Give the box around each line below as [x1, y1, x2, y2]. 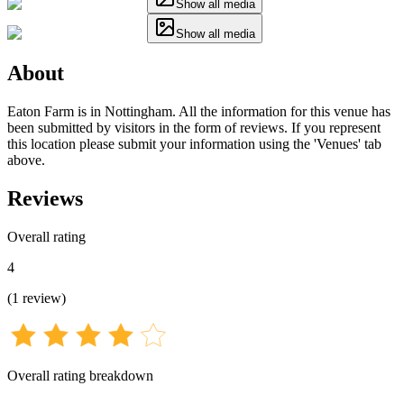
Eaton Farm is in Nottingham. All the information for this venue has [7, 103, 390, 119]
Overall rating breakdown [7, 367, 153, 383]
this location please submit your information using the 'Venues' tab [7, 135, 381, 151]
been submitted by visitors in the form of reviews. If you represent [7, 119, 381, 135]
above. [7, 151, 45, 168]
